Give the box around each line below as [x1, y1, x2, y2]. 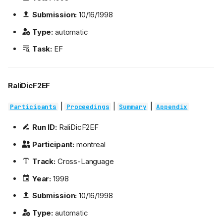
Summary [119, 103, 147, 111]
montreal [74, 139, 106, 149]
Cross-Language [55, 157, 114, 166]
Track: [32, 157, 55, 166]
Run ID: [32, 122, 57, 132]
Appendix [156, 103, 188, 111]
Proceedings [66, 103, 110, 111]
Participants [9, 103, 56, 111]
